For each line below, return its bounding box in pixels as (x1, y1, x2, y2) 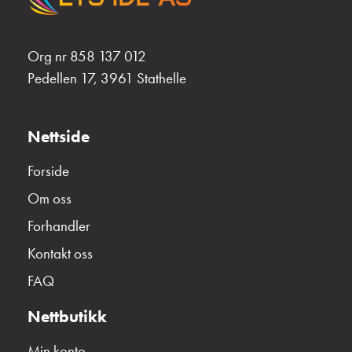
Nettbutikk (27, 305, 107, 327)
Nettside (27, 125, 90, 147)
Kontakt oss (27, 243, 93, 263)
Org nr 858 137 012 (27, 46, 146, 67)
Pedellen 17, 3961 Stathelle (27, 68, 186, 89)
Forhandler (27, 215, 90, 236)
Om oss (27, 188, 71, 208)
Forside (27, 160, 69, 181)
